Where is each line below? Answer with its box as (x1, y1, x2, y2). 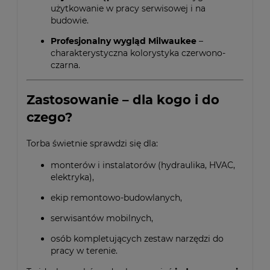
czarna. (51, 59, 80, 71)
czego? (27, 110, 72, 125)
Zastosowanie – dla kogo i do (27, 92, 219, 108)
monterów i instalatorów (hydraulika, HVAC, (51, 159, 235, 171)
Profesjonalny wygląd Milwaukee (51, 35, 196, 46)
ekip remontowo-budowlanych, (51, 192, 182, 203)
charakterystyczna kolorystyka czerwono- (51, 47, 225, 58)
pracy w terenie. (51, 245, 118, 256)
